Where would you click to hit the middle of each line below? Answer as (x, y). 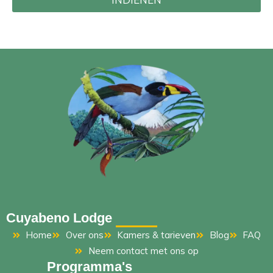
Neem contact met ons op (143, 251)
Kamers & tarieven (157, 235)
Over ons (84, 235)
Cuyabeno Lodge (59, 218)
